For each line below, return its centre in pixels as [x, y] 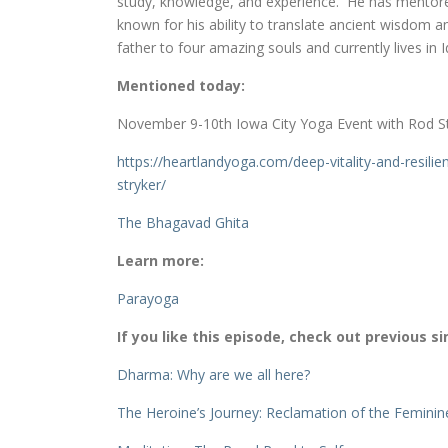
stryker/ [141, 185]
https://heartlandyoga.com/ [205, 162]
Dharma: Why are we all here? [213, 375]
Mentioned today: [181, 86]
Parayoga [148, 299]
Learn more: [164, 261]
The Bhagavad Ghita [183, 223]
